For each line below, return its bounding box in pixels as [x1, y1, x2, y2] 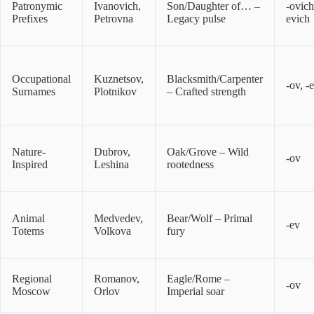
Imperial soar [167, 285, 224, 298]
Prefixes [12, 13, 48, 25]
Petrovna [94, 13, 133, 25]
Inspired [12, 158, 48, 171]
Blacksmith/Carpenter [167, 73, 263, 86]
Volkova [94, 225, 131, 238]
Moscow [12, 285, 50, 298]
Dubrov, [94, 146, 130, 158]
